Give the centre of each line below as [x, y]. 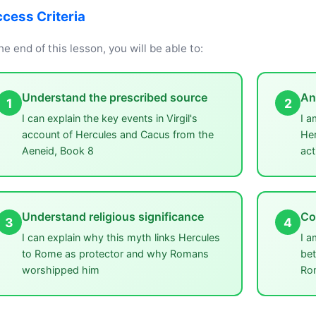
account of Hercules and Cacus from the [118, 134]
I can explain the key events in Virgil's [110, 118]
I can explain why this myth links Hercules [121, 237]
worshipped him [61, 270]
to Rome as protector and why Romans [115, 254]
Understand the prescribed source [115, 97]
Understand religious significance [113, 217]
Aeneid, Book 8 [58, 151]
